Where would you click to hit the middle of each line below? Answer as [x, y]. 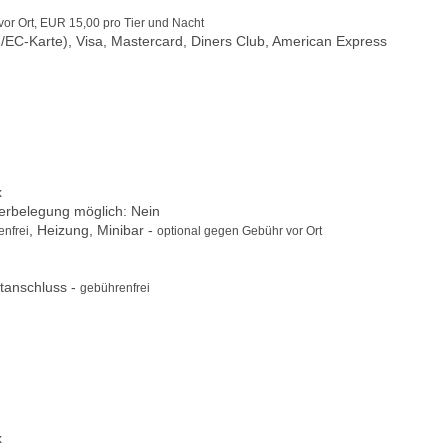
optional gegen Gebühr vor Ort [239, 230]
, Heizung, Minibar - [93, 229]
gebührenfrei [115, 287]
